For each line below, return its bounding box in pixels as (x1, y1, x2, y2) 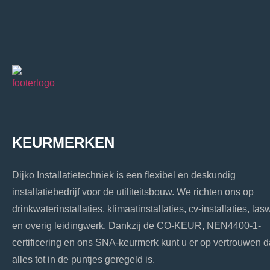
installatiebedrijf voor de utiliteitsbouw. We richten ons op (12, 187, 254, 197)
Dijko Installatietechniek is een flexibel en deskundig (12, 170, 236, 180)
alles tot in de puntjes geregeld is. (12, 254, 155, 265)
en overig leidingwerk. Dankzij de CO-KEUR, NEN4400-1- (12, 221, 261, 231)
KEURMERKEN (12, 134, 115, 151)
